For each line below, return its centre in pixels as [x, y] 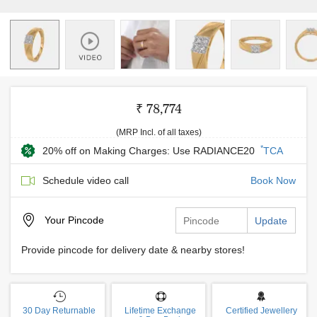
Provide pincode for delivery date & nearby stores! [133, 250]
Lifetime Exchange [160, 311]
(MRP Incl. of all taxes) [158, 132]
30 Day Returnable [59, 311]
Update [271, 221]
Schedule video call [86, 180]
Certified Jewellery [261, 311]
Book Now [273, 180]
